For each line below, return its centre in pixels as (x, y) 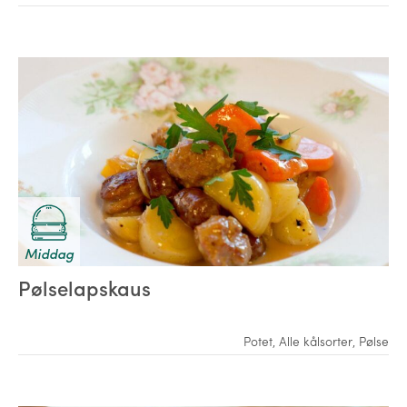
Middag (49, 253)
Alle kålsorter (316, 340)
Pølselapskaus (84, 288)
